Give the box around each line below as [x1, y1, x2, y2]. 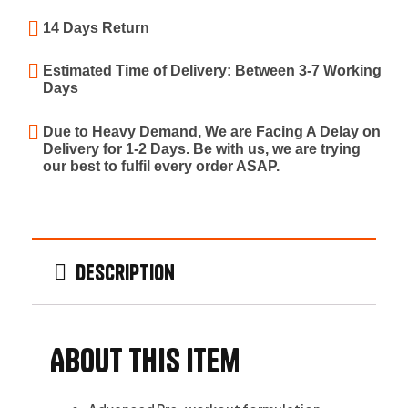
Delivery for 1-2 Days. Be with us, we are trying [43, 141, 361, 158]
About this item [50, 340, 240, 382]
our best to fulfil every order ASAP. [43, 158, 280, 175]
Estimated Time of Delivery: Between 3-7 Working [43, 63, 382, 79]
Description [76, 258, 175, 286]
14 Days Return [43, 19, 149, 36]
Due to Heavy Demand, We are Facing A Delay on [43, 124, 381, 140]
